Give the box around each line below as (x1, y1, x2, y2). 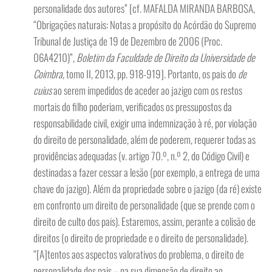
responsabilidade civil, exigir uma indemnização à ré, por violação (33, 115, 257, 131)
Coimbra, (33, 66, 64, 81)
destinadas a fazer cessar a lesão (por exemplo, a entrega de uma (33, 165, 260, 180)
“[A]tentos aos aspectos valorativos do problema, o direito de (33, 246, 244, 262)
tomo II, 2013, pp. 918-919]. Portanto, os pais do (64, 66, 238, 81)
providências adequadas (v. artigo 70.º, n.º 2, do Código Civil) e (33, 148, 250, 163)
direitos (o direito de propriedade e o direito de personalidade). (33, 230, 248, 245)
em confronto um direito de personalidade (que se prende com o (33, 197, 255, 212)
